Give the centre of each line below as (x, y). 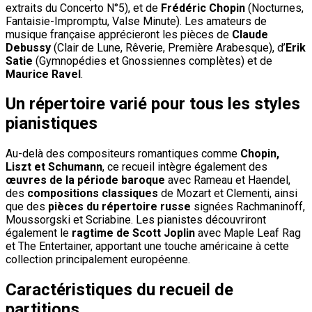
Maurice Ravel (43, 74)
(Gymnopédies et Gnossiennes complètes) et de (153, 61)
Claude (250, 34)
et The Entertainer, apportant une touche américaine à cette (147, 247)
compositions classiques (93, 194)
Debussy (28, 47)
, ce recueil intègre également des (185, 167)
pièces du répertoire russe (119, 207)
